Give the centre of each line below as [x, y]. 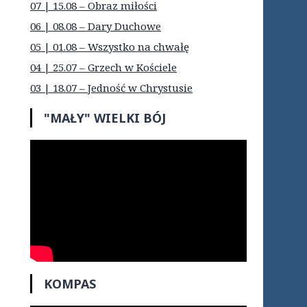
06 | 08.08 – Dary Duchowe [96, 26]
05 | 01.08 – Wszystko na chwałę [110, 47]
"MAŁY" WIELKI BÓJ [105, 118]
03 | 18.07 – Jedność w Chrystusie [111, 88]
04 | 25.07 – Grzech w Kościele [103, 67]
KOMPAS [70, 284]
